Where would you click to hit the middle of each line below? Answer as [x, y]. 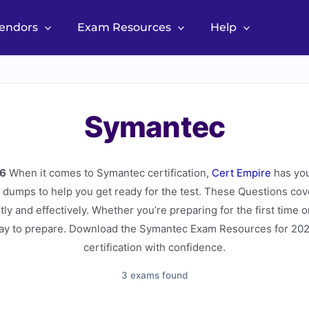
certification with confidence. [154, 247]
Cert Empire [241, 173]
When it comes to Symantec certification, [109, 173]
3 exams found [154, 275]
